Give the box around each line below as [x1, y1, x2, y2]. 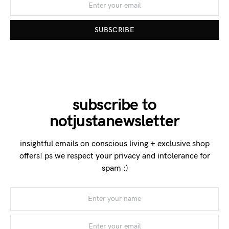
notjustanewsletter [49, 111, 180, 131]
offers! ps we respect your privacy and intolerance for [19, 151, 210, 161]
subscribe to [72, 95, 157, 115]
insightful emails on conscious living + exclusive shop [19, 139, 210, 149]
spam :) [101, 163, 128, 173]
